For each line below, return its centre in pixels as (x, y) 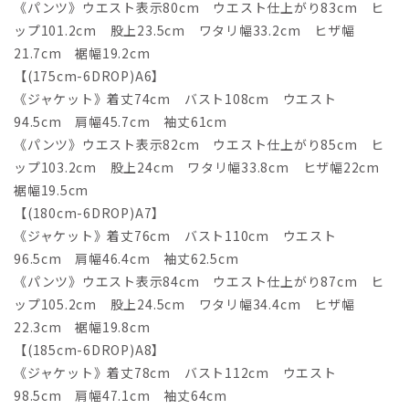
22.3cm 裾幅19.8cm (82, 327)
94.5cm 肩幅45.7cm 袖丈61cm (121, 122)
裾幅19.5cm (52, 190)
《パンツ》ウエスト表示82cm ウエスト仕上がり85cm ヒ (199, 145)
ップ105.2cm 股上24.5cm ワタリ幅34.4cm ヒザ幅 (184, 304)
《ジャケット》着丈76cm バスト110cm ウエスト (175, 236)
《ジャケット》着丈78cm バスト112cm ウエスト (175, 373)
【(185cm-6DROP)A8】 (90, 350)
